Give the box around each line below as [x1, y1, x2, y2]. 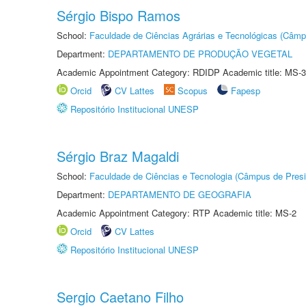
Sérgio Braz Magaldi [57, 146, 179, 166]
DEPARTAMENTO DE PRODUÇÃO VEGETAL [108, 47, 292, 60]
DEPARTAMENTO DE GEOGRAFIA [108, 188, 251, 201]
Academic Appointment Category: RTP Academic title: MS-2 [57, 206, 296, 219]
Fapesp [231, 84, 260, 97]
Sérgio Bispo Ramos [57, 5, 180, 25]
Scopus [178, 84, 208, 97]
